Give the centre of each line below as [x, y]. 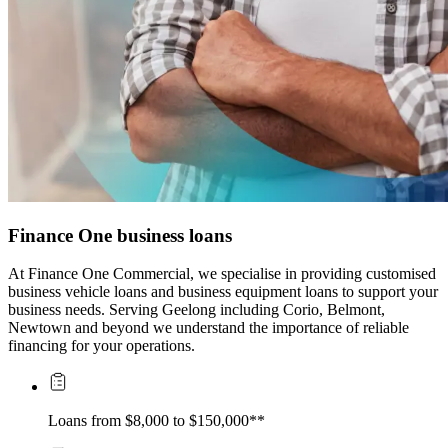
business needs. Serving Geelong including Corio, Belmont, [196, 310]
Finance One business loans [120, 235]
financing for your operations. [101, 346]
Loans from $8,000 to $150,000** [156, 421]
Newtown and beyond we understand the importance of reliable [208, 328]
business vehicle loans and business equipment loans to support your [223, 292]
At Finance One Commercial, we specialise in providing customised [222, 274]
